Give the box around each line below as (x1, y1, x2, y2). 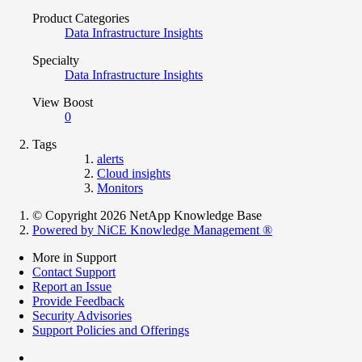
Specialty (32, 53, 79, 67)
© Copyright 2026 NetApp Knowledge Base (32, 208, 262, 222)
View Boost (32, 95, 93, 109)
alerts (97, 151, 124, 166)
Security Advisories (32, 308, 132, 322)
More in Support (32, 250, 116, 264)
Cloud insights (97, 166, 170, 180)
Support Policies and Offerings (32, 322, 189, 337)
